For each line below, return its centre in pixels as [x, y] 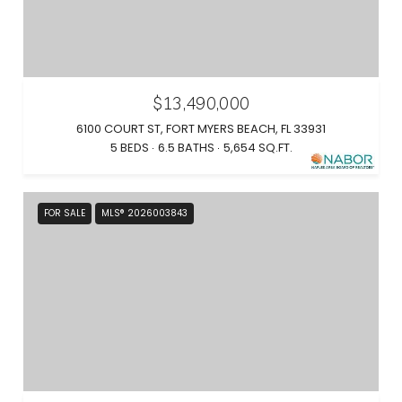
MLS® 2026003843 [144, 213]
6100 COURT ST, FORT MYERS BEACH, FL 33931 [201, 128]
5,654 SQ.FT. [258, 147]
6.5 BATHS [186, 147]
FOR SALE [65, 213]
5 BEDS [129, 147]
